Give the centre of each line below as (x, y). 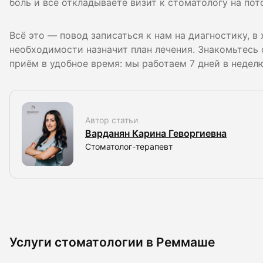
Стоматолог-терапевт (129, 147)
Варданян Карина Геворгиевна (156, 134)
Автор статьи (112, 121)
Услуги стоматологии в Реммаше (112, 242)
